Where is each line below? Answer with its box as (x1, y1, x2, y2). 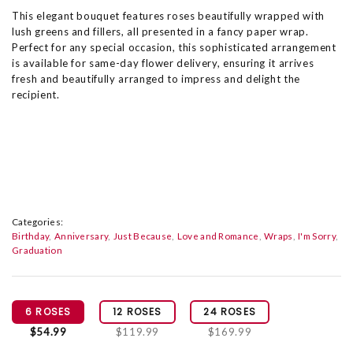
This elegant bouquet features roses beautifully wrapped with (12, 9, 325, 22)
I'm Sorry (298, 230, 336, 242)
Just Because (113, 230, 173, 242)
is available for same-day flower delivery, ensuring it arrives (12, 57, 314, 69)
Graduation (12, 244, 62, 256)
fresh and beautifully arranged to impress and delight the (12, 72, 301, 85)
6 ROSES (25, 305, 72, 319)
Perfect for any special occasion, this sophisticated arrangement (12, 41, 336, 54)
